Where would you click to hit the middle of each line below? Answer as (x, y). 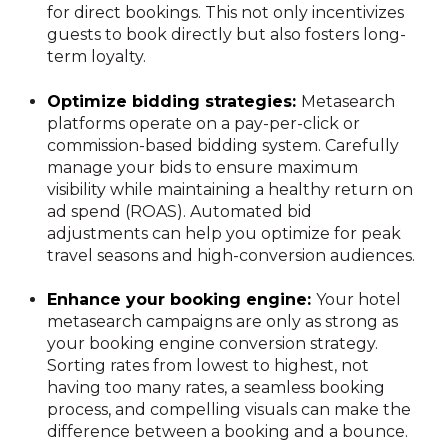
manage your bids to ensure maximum (203, 167)
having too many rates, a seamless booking (216, 388)
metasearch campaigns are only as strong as (223, 322)
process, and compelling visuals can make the (229, 410)
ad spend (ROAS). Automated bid (180, 211)
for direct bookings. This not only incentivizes (226, 13)
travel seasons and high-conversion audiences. (231, 255)
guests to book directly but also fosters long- (227, 35)
